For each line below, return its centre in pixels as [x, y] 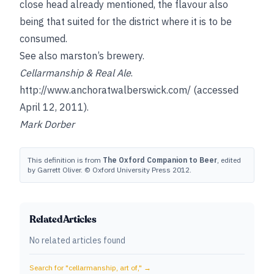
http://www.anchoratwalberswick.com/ [105, 90]
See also [40, 56]
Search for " [49, 268]
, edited [229, 160]
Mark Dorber [47, 124]
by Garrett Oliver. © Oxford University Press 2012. [109, 170]
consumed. [43, 39]
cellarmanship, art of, [104, 268]
